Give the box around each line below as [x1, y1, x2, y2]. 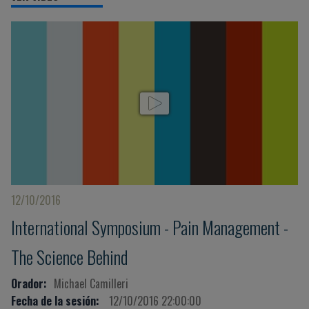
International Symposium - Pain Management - [11, 214, 288, 241]
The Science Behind [11, 243, 128, 270]
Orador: [11, 275, 47, 292]
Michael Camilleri [54, 275, 128, 292]
